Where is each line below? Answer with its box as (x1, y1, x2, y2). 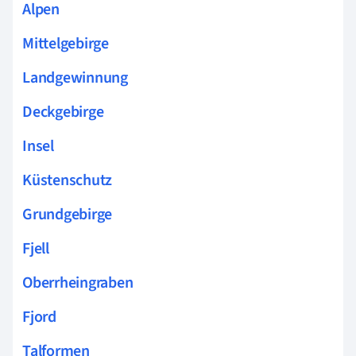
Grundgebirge (22, 203, 113, 226)
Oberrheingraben (22, 272, 133, 294)
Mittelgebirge (22, 33, 109, 55)
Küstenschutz (22, 169, 113, 192)
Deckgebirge (22, 101, 104, 123)
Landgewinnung (22, 67, 128, 89)
